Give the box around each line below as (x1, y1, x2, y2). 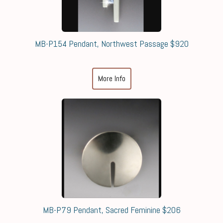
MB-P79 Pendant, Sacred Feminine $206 (42, 204, 181, 216)
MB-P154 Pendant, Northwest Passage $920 (34, 37, 189, 49)
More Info (98, 73, 125, 84)
